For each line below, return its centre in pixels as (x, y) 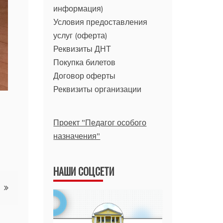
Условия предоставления (101, 22)
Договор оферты (85, 75)
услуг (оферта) (81, 35)
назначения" (77, 136)
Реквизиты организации (98, 89)
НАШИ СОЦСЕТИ (84, 171)
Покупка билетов (85, 62)
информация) (79, 8)
